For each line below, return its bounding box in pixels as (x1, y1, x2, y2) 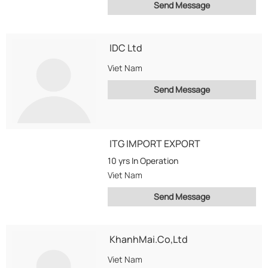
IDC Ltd (109, 41, 142, 54)
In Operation (132, 155, 178, 166)
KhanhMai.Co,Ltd (109, 233, 188, 246)
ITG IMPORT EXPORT (109, 137, 200, 150)
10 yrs (108, 155, 132, 166)
